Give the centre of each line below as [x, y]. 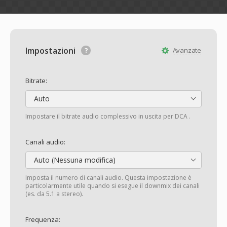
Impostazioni [51, 51]
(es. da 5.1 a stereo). [54, 194]
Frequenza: [43, 219]
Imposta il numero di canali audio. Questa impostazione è [108, 178]
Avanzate [187, 50]
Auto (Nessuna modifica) [74, 160]
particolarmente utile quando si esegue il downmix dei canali [112, 186]
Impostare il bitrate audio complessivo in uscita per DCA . [108, 116]
